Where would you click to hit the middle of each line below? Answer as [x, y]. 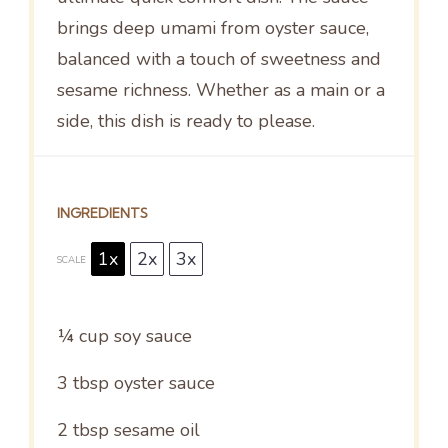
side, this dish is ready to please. [185, 120]
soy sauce [150, 336]
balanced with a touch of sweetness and [218, 58]
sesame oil [154, 430]
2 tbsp [82, 430]
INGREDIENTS [102, 213]
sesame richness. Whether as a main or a [220, 89]
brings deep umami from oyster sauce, [212, 27]
